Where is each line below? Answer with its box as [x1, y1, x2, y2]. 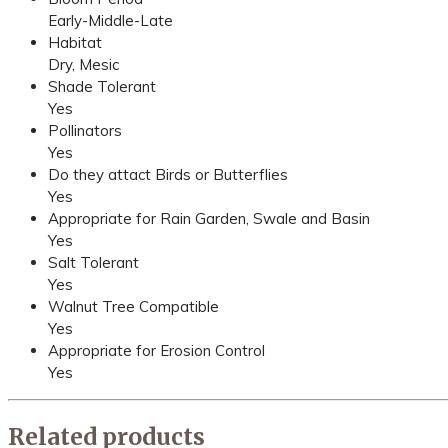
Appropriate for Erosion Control [48, 341, 265, 361]
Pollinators [48, 121, 122, 141]
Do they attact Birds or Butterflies [48, 165, 288, 185]
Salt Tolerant [48, 253, 139, 273]
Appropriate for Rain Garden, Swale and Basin [48, 209, 370, 229]
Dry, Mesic [48, 55, 119, 75]
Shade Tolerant [48, 77, 156, 97]
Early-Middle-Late [48, 11, 173, 31]
